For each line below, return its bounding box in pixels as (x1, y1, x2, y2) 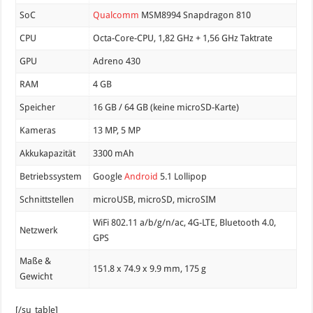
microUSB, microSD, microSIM (93, 194, 217, 205)
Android (124, 171, 159, 182)
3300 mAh (93, 148, 135, 159)
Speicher (20, 102, 56, 113)
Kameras (20, 125, 57, 136)
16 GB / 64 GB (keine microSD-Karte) (93, 102, 240, 113)
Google (93, 171, 125, 182)
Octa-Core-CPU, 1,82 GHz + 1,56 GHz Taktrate (93, 33, 273, 44)
